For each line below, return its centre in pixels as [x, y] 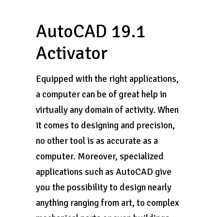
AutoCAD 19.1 [91, 31]
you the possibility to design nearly [104, 187]
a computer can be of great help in [101, 94]
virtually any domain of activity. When [107, 110]
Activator [72, 53]
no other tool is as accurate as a [97, 141]
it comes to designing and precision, [105, 125]
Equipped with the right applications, [107, 79]
